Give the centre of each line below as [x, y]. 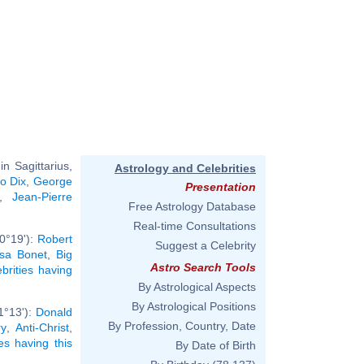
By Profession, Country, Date [182, 326]
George [53, 181]
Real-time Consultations [195, 226]
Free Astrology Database [192, 206]
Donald [54, 312]
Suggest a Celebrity [206, 245]
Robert [55, 238]
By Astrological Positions [194, 306]
